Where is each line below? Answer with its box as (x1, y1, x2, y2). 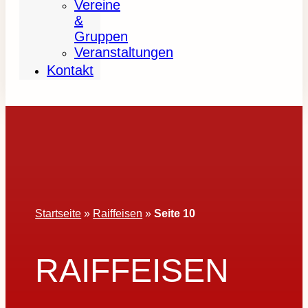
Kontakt (47, 63, 93, 78)
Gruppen (74, 29, 128, 44)
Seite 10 (154, 207, 196, 219)
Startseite (35, 207, 82, 219)
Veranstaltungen (74, 45, 173, 60)
